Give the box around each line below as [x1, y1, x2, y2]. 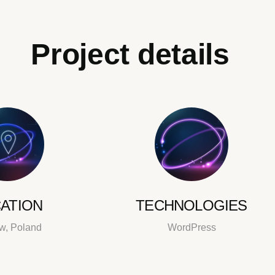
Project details [31, 38, 230, 71]
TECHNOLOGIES [136, 197, 247, 214]
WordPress [167, 222, 216, 233]
